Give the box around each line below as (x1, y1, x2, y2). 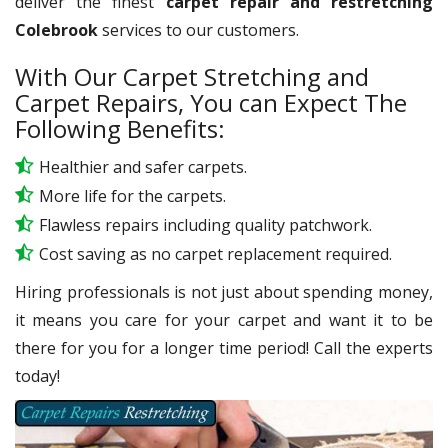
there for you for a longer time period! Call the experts (15, 336, 433, 359)
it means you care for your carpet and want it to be (15, 308, 433, 331)
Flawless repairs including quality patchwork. (39, 213, 372, 236)
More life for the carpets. (39, 184, 226, 207)
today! (15, 364, 60, 387)
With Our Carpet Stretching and (15, 59, 369, 93)
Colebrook (15, 18, 98, 41)
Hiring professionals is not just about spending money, (15, 280, 433, 303)
